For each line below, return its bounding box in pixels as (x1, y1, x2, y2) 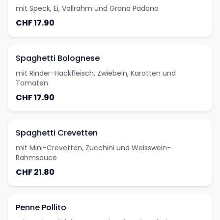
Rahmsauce (16, 153, 57, 163)
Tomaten (16, 78, 48, 88)
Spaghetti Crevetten (16, 127, 98, 138)
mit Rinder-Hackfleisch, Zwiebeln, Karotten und (16, 68, 176, 78)
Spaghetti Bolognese (16, 53, 100, 64)
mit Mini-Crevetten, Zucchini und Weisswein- (16, 143, 171, 153)
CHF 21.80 (16, 166, 55, 178)
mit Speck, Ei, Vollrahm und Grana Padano (16, 3, 159, 13)
